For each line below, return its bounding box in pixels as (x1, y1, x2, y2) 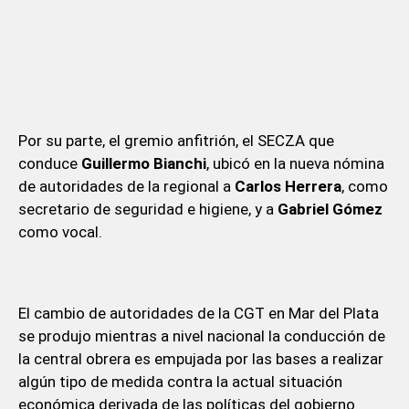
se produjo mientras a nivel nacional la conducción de (17, 326, 385, 345)
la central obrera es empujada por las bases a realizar (17, 349, 383, 368)
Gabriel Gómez (277, 199, 383, 218)
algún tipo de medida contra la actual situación (17, 372, 342, 391)
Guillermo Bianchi (80, 153, 206, 173)
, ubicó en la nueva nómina (205, 153, 384, 173)
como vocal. (17, 222, 102, 241)
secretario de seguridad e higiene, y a (17, 199, 278, 218)
